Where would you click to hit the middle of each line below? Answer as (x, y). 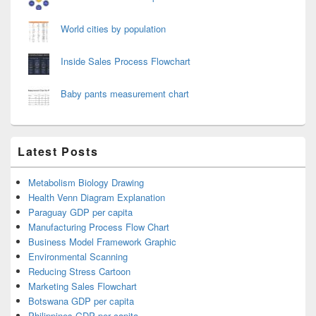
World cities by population (113, 29)
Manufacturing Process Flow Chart (99, 227)
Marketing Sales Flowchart (83, 286)
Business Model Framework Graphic (102, 242)
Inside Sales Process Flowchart (126, 61)
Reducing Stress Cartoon (79, 272)
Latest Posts (58, 152)
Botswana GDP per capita (81, 301)
